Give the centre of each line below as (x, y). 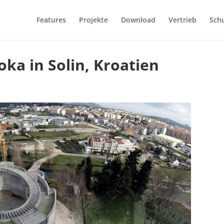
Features (51, 20)
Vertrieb (182, 20)
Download (138, 20)
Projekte (93, 20)
